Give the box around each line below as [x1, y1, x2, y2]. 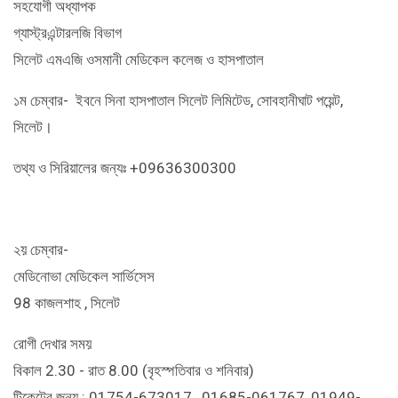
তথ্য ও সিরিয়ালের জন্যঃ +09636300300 [13, 159, 236, 177]
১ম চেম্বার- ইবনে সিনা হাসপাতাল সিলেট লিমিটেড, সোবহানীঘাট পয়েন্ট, [13, 92, 343, 109]
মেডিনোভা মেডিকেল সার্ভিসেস [13, 267, 155, 285]
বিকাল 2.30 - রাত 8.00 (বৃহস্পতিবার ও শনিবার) [13, 362, 254, 379]
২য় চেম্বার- [13, 241, 72, 259]
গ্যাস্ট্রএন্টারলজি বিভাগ [13, 24, 122, 42]
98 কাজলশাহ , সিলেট [13, 294, 120, 312]
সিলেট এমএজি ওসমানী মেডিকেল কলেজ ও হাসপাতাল [13, 51, 264, 68]
